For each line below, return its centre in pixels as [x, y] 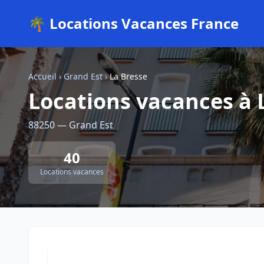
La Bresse [128, 76]
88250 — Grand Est [71, 125]
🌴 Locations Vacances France [133, 23]
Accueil [42, 76]
